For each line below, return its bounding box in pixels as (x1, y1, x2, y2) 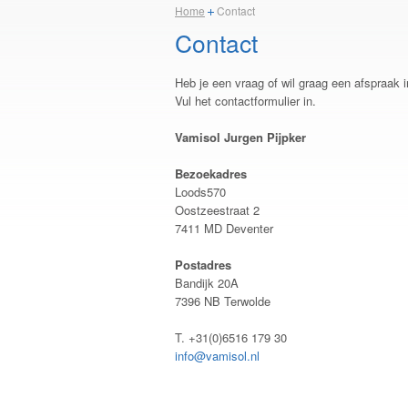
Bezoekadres (175, 165, 247, 182)
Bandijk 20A (175, 274, 239, 291)
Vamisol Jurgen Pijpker (175, 128, 306, 146)
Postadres (175, 256, 231, 273)
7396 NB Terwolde (175, 292, 270, 310)
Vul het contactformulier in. (175, 92, 316, 109)
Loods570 (175, 183, 226, 200)
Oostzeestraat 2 (175, 201, 260, 219)
